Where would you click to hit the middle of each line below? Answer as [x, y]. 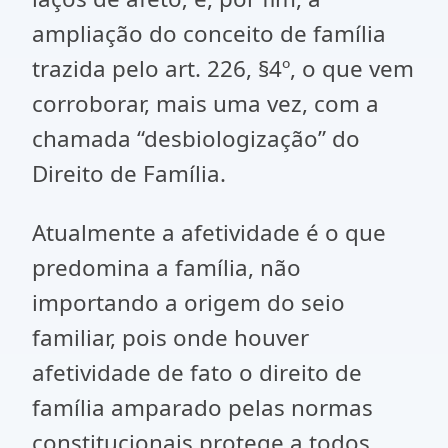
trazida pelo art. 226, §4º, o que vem [223, 68]
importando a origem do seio [188, 302]
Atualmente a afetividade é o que [209, 232]
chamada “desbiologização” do [196, 138]
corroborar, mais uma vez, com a [205, 103]
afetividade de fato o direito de [197, 372]
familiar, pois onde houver [170, 337]
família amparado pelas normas [202, 407]
